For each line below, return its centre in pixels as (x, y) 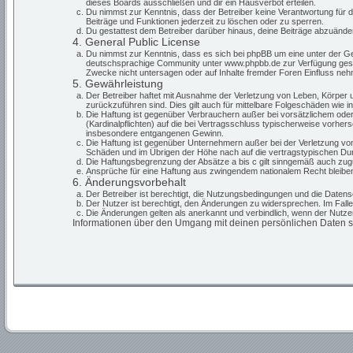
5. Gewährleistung (118, 84)
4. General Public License (136, 42)
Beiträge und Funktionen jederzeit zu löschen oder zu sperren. (204, 21)
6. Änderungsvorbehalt (129, 182)
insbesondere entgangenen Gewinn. (154, 133)
